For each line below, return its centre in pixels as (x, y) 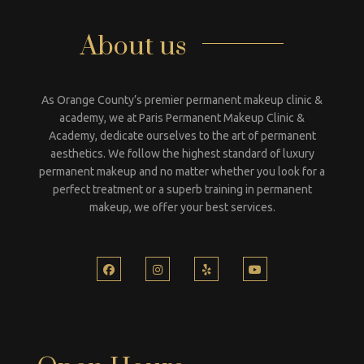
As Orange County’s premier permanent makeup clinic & (182, 100)
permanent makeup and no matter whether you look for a (182, 171)
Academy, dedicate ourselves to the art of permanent (182, 135)
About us (133, 46)
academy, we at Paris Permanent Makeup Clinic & (182, 117)
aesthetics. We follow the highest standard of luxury (182, 153)
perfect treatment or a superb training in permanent (182, 189)
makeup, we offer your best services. (182, 207)
